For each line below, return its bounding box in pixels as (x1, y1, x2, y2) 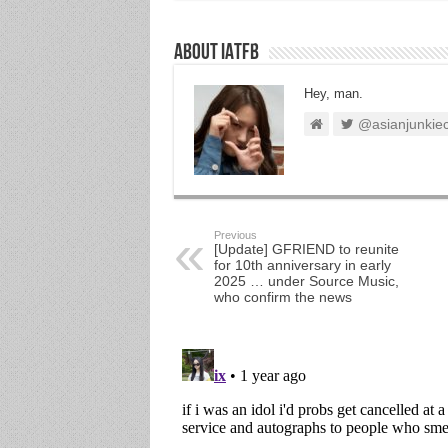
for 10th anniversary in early (213, 257, 391, 273)
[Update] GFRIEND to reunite (213, 241, 399, 257)
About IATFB (173, 42, 259, 65)
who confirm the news (213, 289, 352, 305)
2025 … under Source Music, (213, 273, 399, 289)
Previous (213, 229, 257, 241)
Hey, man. (303, 86, 363, 101)
